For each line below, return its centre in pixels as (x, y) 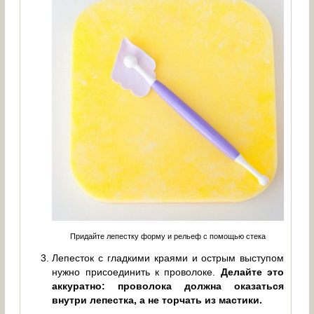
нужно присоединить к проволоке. (136, 272)
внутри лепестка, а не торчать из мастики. (157, 300)
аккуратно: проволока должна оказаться (168, 286)
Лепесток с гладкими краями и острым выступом (168, 258)
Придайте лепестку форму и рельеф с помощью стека (168, 236)
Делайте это (252, 272)
